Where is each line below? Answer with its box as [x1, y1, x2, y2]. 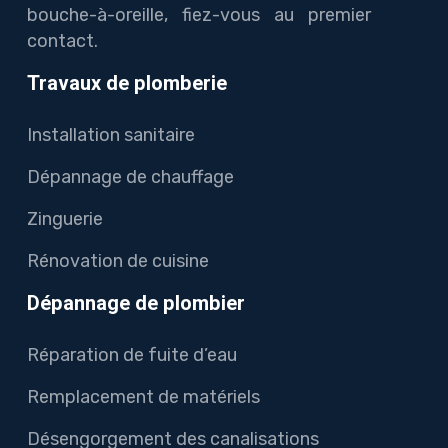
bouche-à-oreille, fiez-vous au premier [27, 3, 371, 26]
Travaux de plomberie [27, 68, 227, 98]
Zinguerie [27, 207, 103, 230]
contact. [27, 29, 98, 52]
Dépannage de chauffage [27, 165, 234, 188]
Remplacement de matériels [27, 385, 260, 408]
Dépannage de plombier [27, 288, 245, 318]
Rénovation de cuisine [27, 249, 209, 272]
